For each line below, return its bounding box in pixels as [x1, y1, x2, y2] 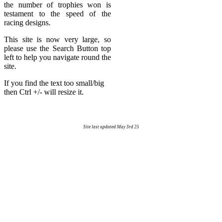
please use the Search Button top [4, 44, 111, 53]
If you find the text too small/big [4, 79, 104, 87]
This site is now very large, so [4, 35, 111, 44]
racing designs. [4, 18, 51, 27]
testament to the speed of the [4, 9, 111, 18]
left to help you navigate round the [4, 53, 111, 61]
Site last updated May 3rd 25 [83, 124, 139, 129]
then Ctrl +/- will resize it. [4, 88, 84, 96]
